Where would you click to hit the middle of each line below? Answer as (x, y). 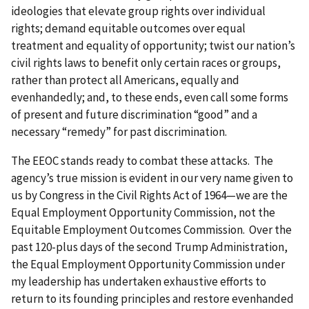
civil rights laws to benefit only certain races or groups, (146, 62)
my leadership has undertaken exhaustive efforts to (139, 281)
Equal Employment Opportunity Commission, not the (143, 212)
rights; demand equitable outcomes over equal (128, 28)
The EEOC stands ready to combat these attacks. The (142, 160)
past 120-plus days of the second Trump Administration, (149, 247)
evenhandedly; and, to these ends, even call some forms (150, 97)
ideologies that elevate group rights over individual (138, 11)
